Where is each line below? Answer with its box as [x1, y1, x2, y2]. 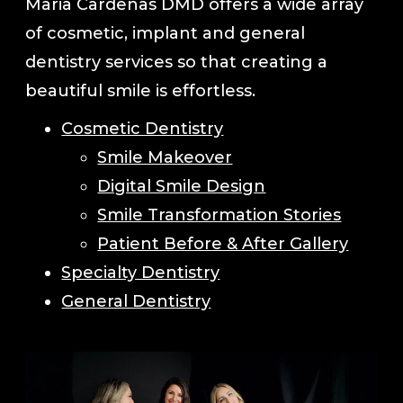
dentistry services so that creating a [25, 52, 328, 73]
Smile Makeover [97, 148, 233, 168]
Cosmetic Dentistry [61, 119, 224, 139]
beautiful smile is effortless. [25, 81, 256, 102]
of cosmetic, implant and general [25, 23, 306, 44]
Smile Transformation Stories [97, 205, 342, 226]
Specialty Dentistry [61, 263, 220, 283]
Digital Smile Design [97, 176, 266, 197]
